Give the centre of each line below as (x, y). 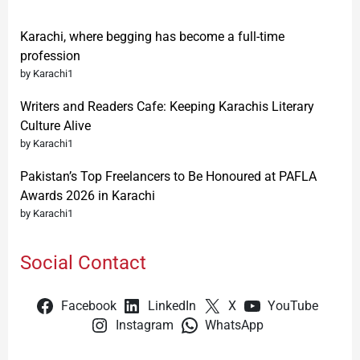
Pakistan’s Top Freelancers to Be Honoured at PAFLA (168, 177)
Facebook (88, 307)
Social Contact (83, 263)
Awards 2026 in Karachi (88, 196)
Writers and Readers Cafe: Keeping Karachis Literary (167, 107)
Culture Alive (55, 126)
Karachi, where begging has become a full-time (152, 37)
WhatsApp (235, 326)
